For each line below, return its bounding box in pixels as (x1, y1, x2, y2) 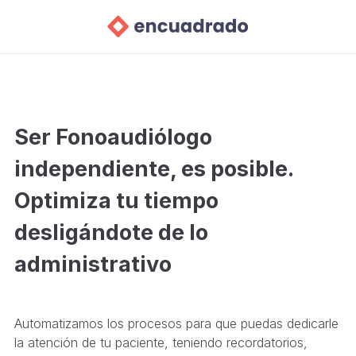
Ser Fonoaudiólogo (14, 124, 212, 150)
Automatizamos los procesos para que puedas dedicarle (14, 315, 339, 331)
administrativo (14, 251, 172, 277)
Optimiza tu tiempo (14, 188, 219, 214)
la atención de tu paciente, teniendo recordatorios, (14, 335, 308, 350)
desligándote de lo (14, 219, 208, 246)
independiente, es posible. (14, 156, 293, 182)
